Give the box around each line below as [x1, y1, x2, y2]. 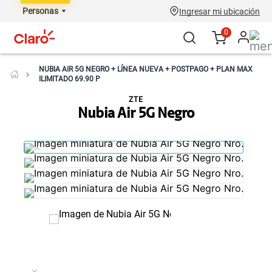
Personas [22, 6, 58, 16]
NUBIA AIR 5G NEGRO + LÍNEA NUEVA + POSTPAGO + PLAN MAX [39, 65, 253, 73]
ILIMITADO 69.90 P [39, 75, 100, 83]
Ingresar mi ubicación [179, 7, 260, 16]
